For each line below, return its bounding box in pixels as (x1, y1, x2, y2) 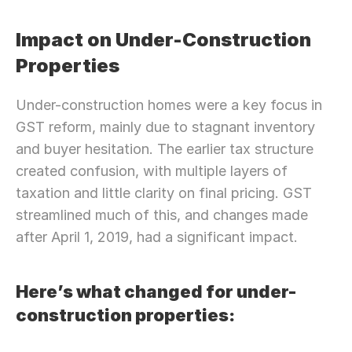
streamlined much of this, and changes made (16, 207, 308, 223)
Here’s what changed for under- (16, 281, 296, 302)
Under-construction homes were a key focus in (16, 97, 322, 113)
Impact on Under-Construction (16, 28, 311, 51)
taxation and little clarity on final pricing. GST (16, 185, 312, 201)
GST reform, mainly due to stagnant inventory (16, 119, 315, 135)
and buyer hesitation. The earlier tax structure (16, 141, 313, 157)
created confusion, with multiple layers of (16, 163, 288, 179)
